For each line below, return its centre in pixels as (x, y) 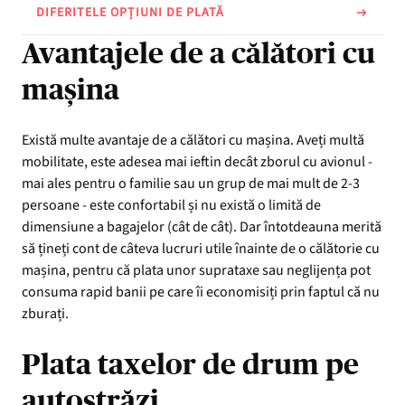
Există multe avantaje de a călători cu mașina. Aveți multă (193, 140)
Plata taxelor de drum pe (190, 364)
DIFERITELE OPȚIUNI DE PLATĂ (130, 12)
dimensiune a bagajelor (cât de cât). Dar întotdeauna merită (202, 226)
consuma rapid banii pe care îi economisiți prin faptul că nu (201, 292)
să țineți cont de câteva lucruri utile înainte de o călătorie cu (201, 248)
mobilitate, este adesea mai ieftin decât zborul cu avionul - (197, 161)
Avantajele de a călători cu (198, 53)
